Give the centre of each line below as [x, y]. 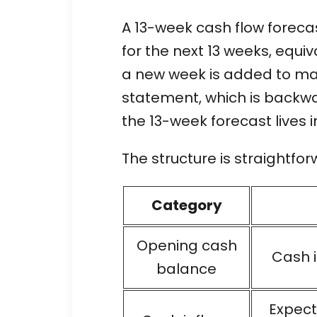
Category [186, 205]
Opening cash [186, 245]
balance [186, 269]
